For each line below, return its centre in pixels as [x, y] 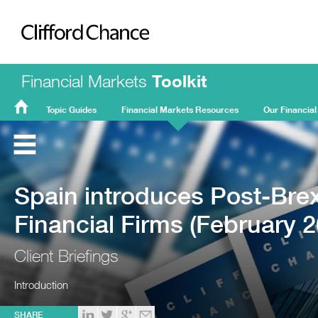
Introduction [41, 285]
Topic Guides [71, 110]
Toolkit [179, 81]
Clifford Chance [80, 70]
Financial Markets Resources [180, 110]
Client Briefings [66, 256]
